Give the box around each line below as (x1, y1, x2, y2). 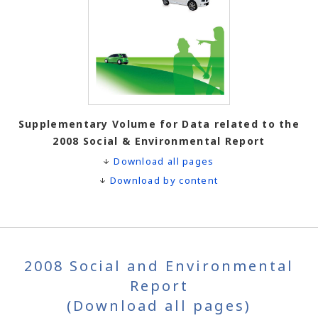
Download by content (109, 173, 219, 187)
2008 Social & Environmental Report (53, 133, 265, 148)
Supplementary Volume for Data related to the (18, 116, 300, 131)
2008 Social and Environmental (24, 256, 294, 275)
